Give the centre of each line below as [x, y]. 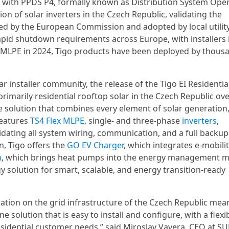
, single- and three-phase [133, 121]
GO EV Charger [95, 145]
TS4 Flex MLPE [57, 121]
